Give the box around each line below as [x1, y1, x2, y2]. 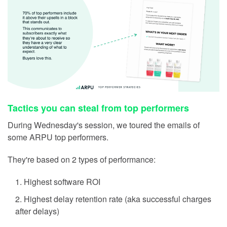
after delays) [15, 205, 59, 217]
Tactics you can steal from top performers [8, 101, 189, 115]
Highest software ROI [24, 176, 100, 188]
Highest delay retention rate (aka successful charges [24, 193, 211, 205]
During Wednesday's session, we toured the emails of [8, 119, 200, 131]
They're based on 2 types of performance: [8, 154, 156, 166]
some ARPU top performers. [8, 131, 108, 143]
